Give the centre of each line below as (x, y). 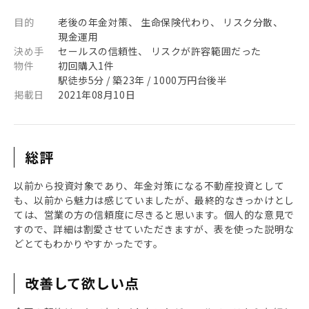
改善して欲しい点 (82, 283)
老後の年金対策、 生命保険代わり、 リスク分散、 (171, 22)
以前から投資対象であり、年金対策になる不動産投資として (149, 186)
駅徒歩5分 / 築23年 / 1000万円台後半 (143, 80)
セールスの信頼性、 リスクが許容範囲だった (160, 51)
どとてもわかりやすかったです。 (89, 243)
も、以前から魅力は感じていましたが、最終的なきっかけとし (154, 200)
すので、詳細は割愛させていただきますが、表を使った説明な (154, 229)
